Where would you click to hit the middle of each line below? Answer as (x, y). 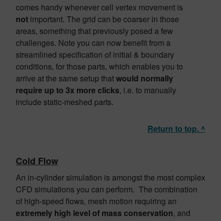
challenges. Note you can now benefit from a (93, 42)
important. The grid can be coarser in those (105, 19)
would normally (145, 78)
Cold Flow (37, 161)
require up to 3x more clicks (68, 90)
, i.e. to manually (148, 90)
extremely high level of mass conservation (94, 213)
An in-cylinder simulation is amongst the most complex (110, 177)
